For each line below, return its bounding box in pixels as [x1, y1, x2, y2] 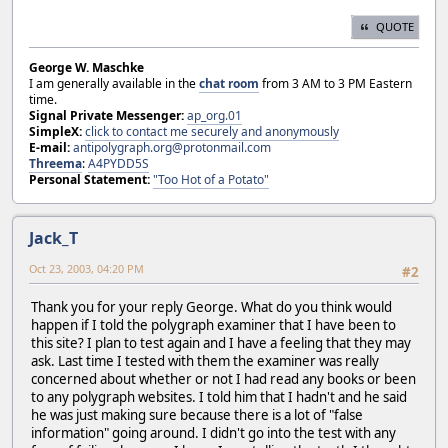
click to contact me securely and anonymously [85, 123, 339, 141]
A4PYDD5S [88, 155, 149, 173]
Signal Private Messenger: [29, 107, 184, 125]
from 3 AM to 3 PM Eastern [259, 75, 412, 93]
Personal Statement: [29, 171, 150, 189]
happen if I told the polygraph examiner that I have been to [31, 315, 396, 334]
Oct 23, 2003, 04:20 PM [29, 261, 144, 277]
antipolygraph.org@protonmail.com [73, 139, 271, 157]
